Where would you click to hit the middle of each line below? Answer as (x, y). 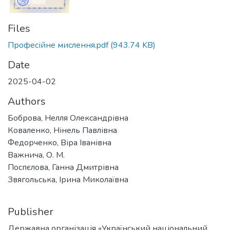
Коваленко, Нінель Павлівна (62, 130)
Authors (27, 101)
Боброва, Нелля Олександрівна (68, 118)
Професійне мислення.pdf (58, 45)
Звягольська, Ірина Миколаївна (68, 180)
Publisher (31, 212)
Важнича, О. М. (36, 155)
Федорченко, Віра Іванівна (60, 143)
